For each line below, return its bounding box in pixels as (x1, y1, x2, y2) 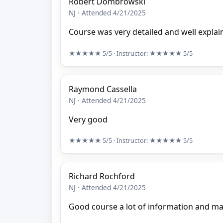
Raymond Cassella (69, 83, 137, 95)
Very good (69, 113, 108, 125)
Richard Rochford (69, 171, 135, 182)
